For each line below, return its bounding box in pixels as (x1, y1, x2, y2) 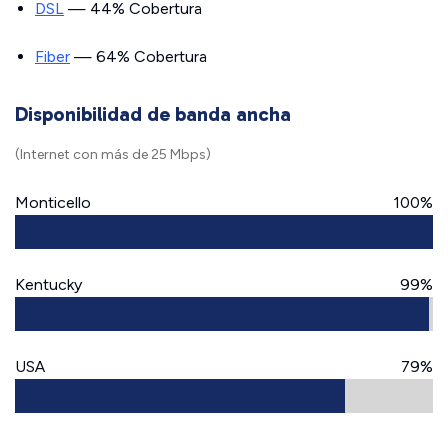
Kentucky (15, 275, 82, 294)
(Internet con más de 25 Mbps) (15, 146, 211, 163)
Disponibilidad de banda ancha (15, 102, 291, 126)
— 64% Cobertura (70, 47, 207, 66)
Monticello (15, 193, 91, 212)
